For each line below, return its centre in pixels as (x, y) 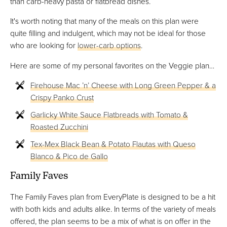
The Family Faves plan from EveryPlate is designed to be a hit (113, 197)
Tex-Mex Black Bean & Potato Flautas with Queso (113, 144)
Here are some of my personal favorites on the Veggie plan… (112, 65)
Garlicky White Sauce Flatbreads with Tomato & (109, 115)
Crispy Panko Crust (62, 98)
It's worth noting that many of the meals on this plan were (104, 21)
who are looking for (44, 45)
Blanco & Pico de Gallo (69, 156)
